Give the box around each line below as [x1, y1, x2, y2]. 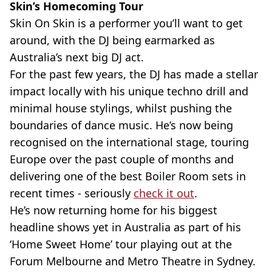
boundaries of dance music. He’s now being [10, 118, 233, 132]
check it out [134, 186, 194, 200]
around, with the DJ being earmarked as [10, 33, 215, 47]
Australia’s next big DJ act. [10, 50, 147, 64]
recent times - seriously [10, 186, 134, 200]
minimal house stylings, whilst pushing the [10, 101, 232, 115]
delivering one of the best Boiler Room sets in [10, 169, 246, 183]
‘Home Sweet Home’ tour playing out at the [10, 237, 232, 251]
